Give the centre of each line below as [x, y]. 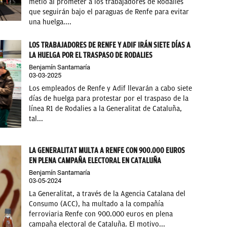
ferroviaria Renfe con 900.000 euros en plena [101, 214]
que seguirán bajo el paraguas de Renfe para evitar [109, 12]
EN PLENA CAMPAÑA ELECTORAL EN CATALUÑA [95, 161]
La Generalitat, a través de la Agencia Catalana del [107, 194]
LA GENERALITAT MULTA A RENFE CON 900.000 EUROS [107, 151]
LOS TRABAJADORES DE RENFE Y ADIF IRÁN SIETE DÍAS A [110, 45]
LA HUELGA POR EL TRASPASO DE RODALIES [91, 55]
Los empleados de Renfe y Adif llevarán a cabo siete [111, 88]
